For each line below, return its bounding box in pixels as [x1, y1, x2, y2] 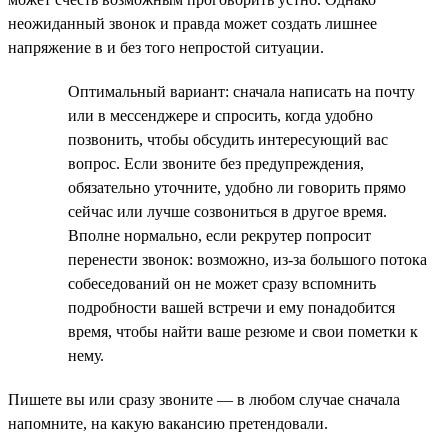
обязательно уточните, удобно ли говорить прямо [68, 178, 406, 196]
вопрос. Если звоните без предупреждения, [68, 154, 364, 172]
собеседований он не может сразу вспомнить [68, 274, 376, 292]
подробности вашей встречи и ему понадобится [68, 298, 395, 316]
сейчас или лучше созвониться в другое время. [68, 202, 387, 220]
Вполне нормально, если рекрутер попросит [68, 226, 371, 244]
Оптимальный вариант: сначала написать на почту [68, 82, 415, 100]
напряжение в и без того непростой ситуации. [8, 38, 324, 56]
